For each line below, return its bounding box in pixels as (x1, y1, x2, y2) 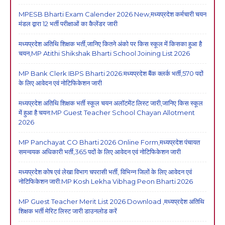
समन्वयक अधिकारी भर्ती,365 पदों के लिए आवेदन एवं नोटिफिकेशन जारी (19, 147, 181, 156)
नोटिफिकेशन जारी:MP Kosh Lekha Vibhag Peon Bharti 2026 (19, 177, 193, 185)
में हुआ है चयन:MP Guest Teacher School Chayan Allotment (19, 108, 195, 117)
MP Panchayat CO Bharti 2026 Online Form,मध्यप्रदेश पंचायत (19, 138, 200, 146)
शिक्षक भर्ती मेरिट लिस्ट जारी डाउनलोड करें (19, 206, 117, 215)
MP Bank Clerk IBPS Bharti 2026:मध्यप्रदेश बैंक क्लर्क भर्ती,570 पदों (19, 69, 203, 77)
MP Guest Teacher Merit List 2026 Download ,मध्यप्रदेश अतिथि (19, 197, 204, 205)
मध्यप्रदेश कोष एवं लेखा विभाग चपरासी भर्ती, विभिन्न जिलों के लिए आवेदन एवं (19, 167, 192, 176)
